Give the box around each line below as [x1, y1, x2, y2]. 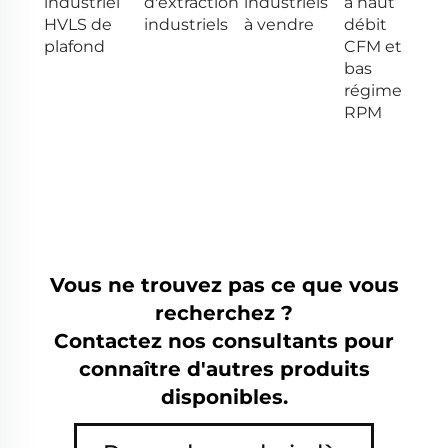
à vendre [244, 14, 314, 34]
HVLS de [44, 14, 112, 34]
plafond [44, 36, 105, 56]
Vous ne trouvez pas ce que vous [49, 272, 399, 297]
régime [344, 80, 402, 100]
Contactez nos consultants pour [54, 328, 394, 353]
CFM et [344, 36, 402, 56]
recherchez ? [155, 300, 293, 325]
